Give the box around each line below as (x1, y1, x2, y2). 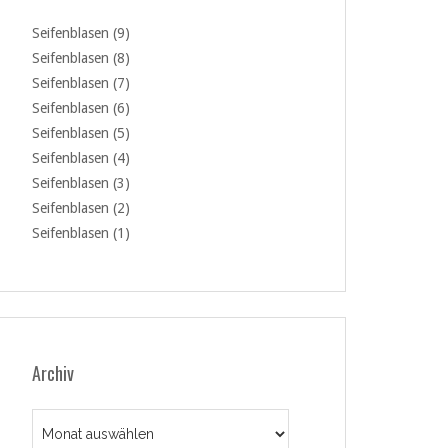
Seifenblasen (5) (32, 125, 130, 141)
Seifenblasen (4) (32, 150, 130, 166)
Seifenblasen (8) (32, 50, 130, 66)
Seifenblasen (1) (32, 225, 130, 241)
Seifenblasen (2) (32, 200, 130, 216)
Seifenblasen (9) (32, 25, 130, 41)
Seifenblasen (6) (32, 100, 130, 116)
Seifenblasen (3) (32, 175, 130, 191)
